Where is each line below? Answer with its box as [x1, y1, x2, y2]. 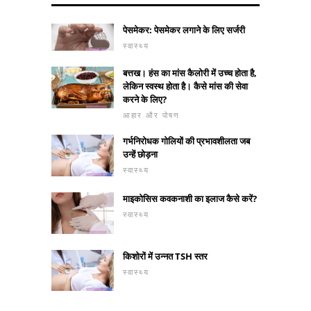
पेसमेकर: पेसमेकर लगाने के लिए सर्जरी [123, 23, 245, 36]
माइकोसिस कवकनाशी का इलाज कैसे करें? [123, 192, 257, 205]
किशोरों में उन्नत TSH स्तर [123, 249, 208, 262]
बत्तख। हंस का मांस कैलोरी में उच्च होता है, [123, 66, 257, 79]
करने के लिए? [123, 92, 167, 106]
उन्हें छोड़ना [123, 147, 158, 160]
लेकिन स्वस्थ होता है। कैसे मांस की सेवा [123, 79, 248, 92]
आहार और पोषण [123, 109, 180, 120]
